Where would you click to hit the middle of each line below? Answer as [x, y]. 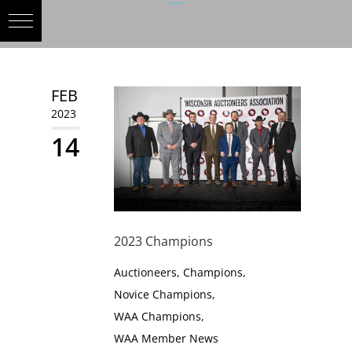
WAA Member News [166, 338]
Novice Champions [163, 294]
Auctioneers [145, 272]
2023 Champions [163, 241]
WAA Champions [157, 316]
